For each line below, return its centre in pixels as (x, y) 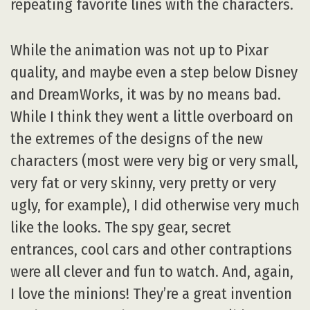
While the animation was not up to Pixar (139, 51)
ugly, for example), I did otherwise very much (155, 206)
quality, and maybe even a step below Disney (154, 73)
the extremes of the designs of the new (137, 139)
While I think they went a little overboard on (152, 117)
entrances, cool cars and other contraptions (151, 250)
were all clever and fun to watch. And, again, (152, 272)
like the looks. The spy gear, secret (121, 228)
